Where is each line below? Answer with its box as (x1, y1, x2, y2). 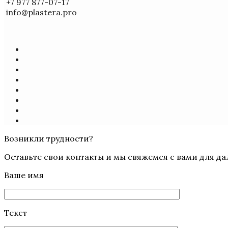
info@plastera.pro (4, 7, 77, 17)
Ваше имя (4, 170, 44, 180)
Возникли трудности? (4, 133, 93, 144)
